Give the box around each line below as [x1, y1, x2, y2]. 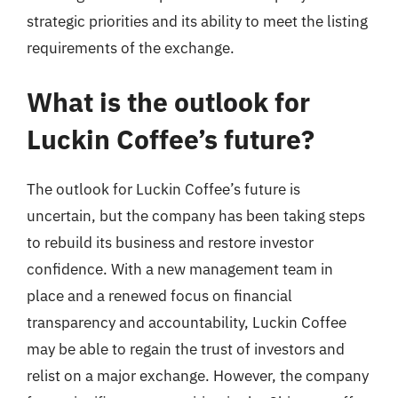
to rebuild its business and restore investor [27, 233, 314, 252]
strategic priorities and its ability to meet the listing [27, 11, 368, 31]
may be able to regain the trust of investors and [27, 339, 345, 359]
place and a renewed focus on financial [27, 286, 292, 306]
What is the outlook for [27, 84, 310, 119]
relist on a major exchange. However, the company [27, 366, 369, 386]
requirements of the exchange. [27, 37, 235, 58]
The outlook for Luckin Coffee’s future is [27, 179, 300, 199]
